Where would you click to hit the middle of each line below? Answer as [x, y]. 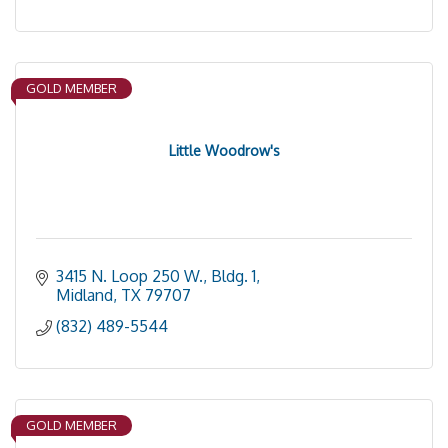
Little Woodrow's [224, 150]
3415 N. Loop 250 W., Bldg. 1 [156, 276]
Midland [84, 295]
